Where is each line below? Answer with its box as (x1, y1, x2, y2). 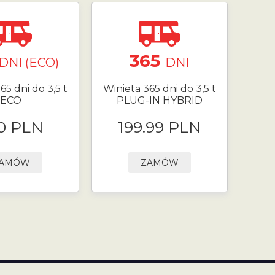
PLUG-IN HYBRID (116, 95, 203, 107)
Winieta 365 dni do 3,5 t (103, 83, 216, 95)
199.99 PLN (117, 117, 201, 136)
